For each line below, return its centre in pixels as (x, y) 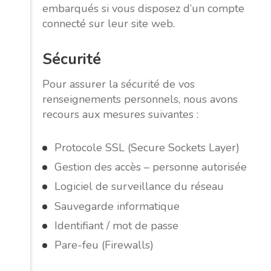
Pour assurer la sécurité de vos (119, 84)
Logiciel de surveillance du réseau (139, 187)
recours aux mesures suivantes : (120, 114)
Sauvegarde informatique (117, 206)
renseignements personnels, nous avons (140, 99)
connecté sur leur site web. (109, 24)
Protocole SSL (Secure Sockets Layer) (147, 147)
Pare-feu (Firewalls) (104, 245)
